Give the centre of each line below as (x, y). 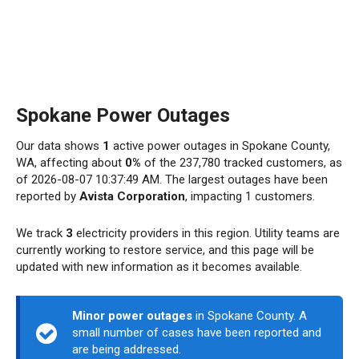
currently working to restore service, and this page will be (165, 250)
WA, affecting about (71, 163)
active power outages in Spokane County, (220, 146)
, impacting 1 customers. (250, 196)
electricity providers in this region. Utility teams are (206, 233)
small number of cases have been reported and (197, 333)
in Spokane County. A (250, 316)
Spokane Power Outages (123, 115)
